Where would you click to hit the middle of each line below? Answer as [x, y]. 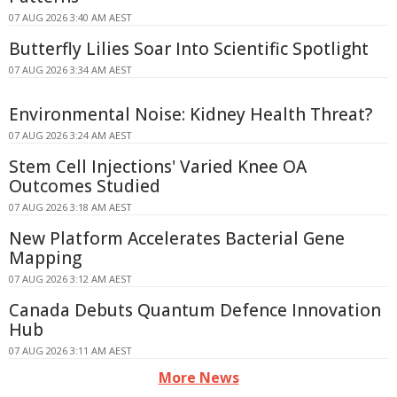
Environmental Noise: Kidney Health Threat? [191, 114]
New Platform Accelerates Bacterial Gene [177, 238]
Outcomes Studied [85, 186]
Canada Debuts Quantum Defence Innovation [195, 310]
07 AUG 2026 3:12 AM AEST [70, 278]
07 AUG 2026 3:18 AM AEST [70, 206]
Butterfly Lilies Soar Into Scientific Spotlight [189, 48]
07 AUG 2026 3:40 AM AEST [70, 17]
